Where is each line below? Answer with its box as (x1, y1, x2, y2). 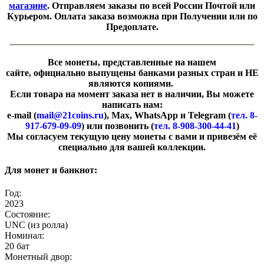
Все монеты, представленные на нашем (48, 57, 216, 67)
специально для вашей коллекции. (58, 141, 206, 152)
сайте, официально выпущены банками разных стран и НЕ (5, 67, 259, 78)
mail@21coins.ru (36, 110, 104, 120)
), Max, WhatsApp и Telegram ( (103, 110, 231, 120)
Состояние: (5, 209, 50, 220)
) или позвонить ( (81, 120, 154, 131)
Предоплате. (105, 21, 159, 32)
